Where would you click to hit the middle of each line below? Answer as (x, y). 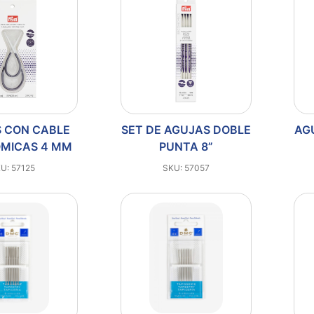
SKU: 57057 (186, 168)
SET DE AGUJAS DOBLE (186, 130)
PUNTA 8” (186, 146)
